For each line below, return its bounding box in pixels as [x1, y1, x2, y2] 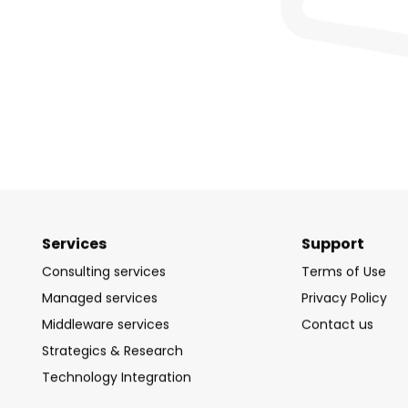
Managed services [42, 285, 158, 304]
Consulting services [42, 259, 166, 278]
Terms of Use [301, 259, 386, 278]
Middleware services [42, 311, 169, 331]
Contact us [301, 311, 373, 331]
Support [301, 229, 364, 251]
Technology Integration [42, 364, 191, 383]
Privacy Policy [301, 285, 387, 304]
